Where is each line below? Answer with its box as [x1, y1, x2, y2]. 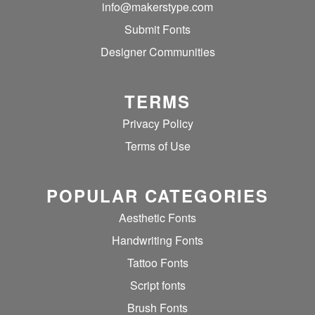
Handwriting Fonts [112, 232, 203, 248]
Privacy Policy [122, 115, 193, 131]
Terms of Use [124, 138, 191, 154]
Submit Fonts [124, 21, 191, 37]
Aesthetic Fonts [119, 210, 196, 226]
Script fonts [129, 277, 186, 293]
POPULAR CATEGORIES [46, 184, 269, 207]
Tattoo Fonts [127, 255, 188, 271]
